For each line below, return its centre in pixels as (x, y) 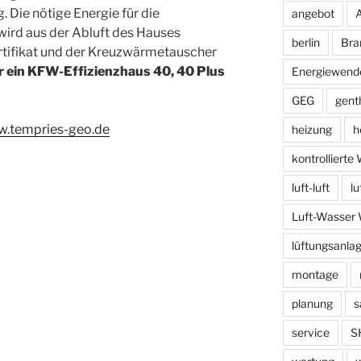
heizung (311, 129)
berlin (305, 42)
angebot (313, 13)
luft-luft (310, 187)
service (310, 332)
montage (315, 274)
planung (312, 303)
